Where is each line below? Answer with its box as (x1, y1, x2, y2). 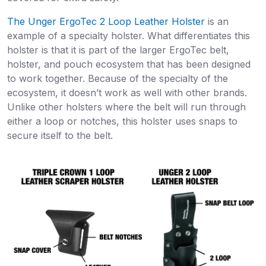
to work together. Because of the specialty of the (7, 72, 228, 84)
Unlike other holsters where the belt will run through (7, 100, 246, 113)
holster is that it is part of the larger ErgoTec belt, (7, 43, 229, 56)
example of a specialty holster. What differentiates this (7, 29, 250, 42)
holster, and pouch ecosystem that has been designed (7, 58, 251, 70)
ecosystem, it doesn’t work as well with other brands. (7, 86, 247, 99)
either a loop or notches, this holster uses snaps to (7, 115, 237, 127)
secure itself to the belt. (7, 129, 113, 141)
